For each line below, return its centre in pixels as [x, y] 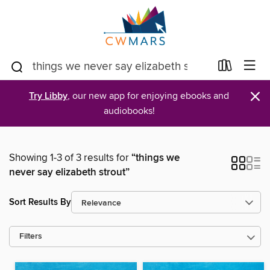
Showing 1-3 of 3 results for [70, 158]
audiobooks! [129, 111]
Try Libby [48, 96]
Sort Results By [40, 202]
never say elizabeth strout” [69, 172]
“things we [155, 158]
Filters [31, 237]
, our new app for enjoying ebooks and [148, 96]
